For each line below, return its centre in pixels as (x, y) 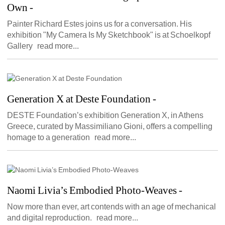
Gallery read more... (43, 46)
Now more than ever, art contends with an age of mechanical (112, 207)
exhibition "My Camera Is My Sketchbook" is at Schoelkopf (109, 35)
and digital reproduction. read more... (73, 218)
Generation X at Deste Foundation (79, 99)
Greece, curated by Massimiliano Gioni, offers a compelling (110, 127)
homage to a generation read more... (72, 138)
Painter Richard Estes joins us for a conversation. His (100, 24)
